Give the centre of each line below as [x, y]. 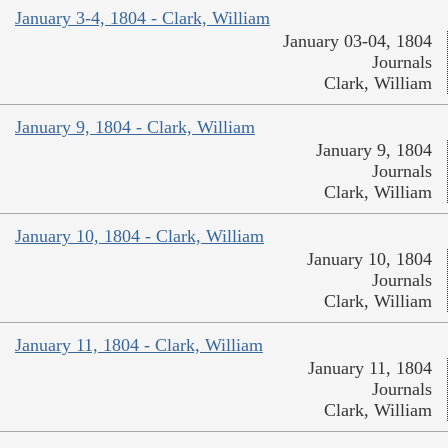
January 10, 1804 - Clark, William [139, 235]
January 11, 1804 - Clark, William [139, 344]
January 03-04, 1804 [357, 40]
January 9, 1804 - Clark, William [135, 126]
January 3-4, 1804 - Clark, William [142, 17]
